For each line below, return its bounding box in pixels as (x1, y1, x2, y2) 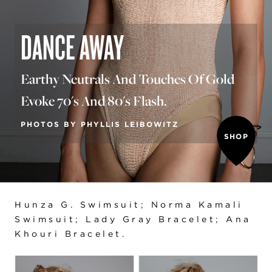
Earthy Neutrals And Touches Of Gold (21, 69, 234, 89)
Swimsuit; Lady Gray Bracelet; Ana (15, 214, 251, 224)
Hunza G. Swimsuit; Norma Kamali (15, 199, 243, 209)
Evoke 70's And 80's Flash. (21, 90, 167, 110)
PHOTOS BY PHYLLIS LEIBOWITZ (21, 119, 179, 129)
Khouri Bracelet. (15, 228, 126, 239)
